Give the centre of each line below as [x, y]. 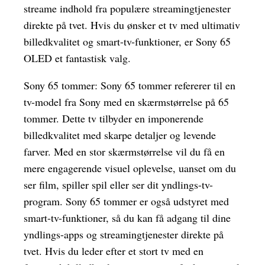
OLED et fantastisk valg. [77, 58]
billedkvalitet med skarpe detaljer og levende [120, 135]
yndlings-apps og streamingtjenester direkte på [124, 235]
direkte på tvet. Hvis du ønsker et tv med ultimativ [132, 25]
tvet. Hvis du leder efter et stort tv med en [114, 251]
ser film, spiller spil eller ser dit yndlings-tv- [118, 185]
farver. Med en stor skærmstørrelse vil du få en [124, 152]
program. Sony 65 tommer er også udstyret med [126, 201]
